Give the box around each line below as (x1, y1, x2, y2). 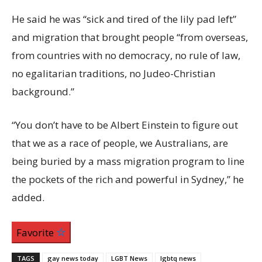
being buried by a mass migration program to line (12, 154, 244, 168)
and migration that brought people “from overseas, (12, 30, 248, 44)
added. (12, 191, 44, 205)
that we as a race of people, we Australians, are (12, 136, 228, 150)
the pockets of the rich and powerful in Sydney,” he (12, 173, 244, 187)
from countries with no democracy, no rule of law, (12, 49, 240, 63)
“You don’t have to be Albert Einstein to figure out (12, 118, 238, 132)
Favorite (16, 226, 56, 240)
